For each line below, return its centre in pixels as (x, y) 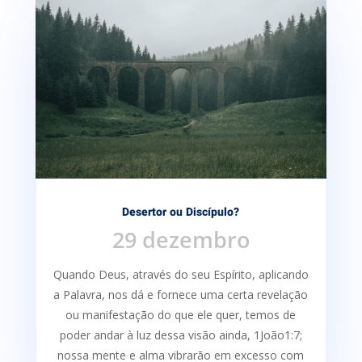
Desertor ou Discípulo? (181, 212)
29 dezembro (181, 240)
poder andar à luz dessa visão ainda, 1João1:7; (181, 335)
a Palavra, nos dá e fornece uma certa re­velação (181, 295)
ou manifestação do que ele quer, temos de (181, 315)
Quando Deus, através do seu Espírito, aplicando (181, 274)
